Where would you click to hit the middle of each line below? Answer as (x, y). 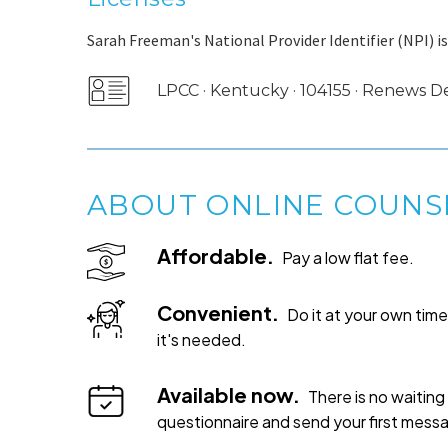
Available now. (228, 394)
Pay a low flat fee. (348, 257)
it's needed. (201, 339)
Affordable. (215, 255)
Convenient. (218, 312)
